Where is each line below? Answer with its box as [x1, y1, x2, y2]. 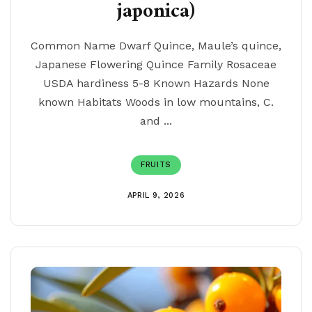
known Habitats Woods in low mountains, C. [38, 95, 274, 109]
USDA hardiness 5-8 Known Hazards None [42, 77, 270, 90]
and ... [140, 114, 172, 127]
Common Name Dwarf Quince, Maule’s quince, [31, 39, 281, 52]
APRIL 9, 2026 [127, 191, 185, 200]
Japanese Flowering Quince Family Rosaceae [36, 58, 276, 71]
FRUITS [141, 160, 171, 169]
